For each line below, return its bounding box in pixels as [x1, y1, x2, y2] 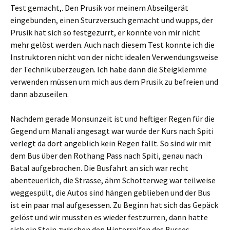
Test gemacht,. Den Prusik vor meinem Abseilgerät [10, 3, 188, 13]
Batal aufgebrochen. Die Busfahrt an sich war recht [10, 163, 188, 173]
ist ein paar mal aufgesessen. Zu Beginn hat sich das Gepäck [10, 200, 218, 210]
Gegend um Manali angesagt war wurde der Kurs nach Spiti [10, 126, 214, 136]
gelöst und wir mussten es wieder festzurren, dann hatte [10, 212, 208, 222]
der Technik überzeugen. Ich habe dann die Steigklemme [10, 64, 207, 74]
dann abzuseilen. [10, 89, 69, 99]
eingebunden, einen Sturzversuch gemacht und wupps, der [10, 15, 213, 25]
